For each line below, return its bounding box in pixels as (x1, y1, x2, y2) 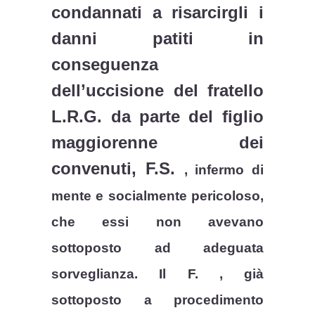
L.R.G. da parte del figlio (51, 107, 264, 127)
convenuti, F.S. (51, 159, 184, 179)
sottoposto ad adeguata (51, 240, 264, 256)
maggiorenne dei (51, 133, 264, 153)
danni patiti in (51, 29, 264, 49)
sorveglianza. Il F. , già (51, 266, 264, 282)
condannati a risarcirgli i (51, 3, 264, 22)
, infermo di (184, 162, 264, 178)
